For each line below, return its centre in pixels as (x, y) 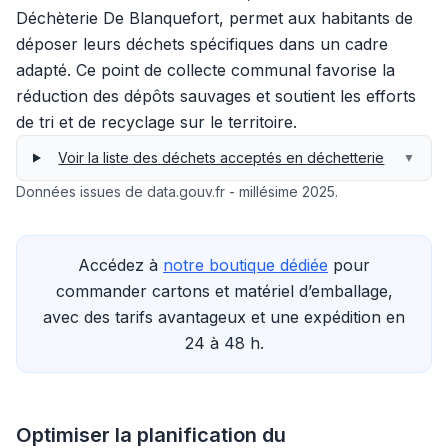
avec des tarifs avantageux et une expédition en (224, 317)
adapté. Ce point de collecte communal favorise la (205, 70)
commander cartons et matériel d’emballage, (224, 291)
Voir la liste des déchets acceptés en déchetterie (221, 157)
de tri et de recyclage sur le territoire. (156, 122)
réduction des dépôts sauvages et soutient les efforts (216, 96)
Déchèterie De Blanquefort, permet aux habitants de (214, 18)
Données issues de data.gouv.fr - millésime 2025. (177, 191)
